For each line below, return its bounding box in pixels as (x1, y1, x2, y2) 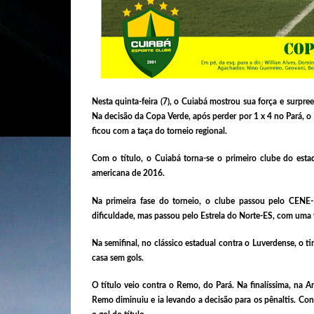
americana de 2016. (91, 169, 165, 178)
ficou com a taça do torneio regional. (91, 127, 227, 135)
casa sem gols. (91, 253, 144, 262)
